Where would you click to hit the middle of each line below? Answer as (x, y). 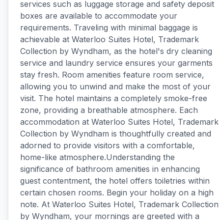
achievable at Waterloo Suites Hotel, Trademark (110, 39)
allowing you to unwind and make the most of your (115, 86)
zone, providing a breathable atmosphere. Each (109, 110)
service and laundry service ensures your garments (116, 63)
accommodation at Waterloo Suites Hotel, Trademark (119, 122)
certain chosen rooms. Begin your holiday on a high (117, 192)
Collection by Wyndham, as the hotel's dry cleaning (116, 51)
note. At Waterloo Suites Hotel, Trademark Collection (119, 204)
